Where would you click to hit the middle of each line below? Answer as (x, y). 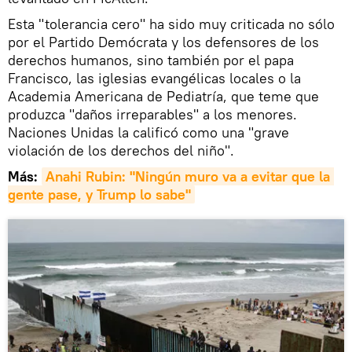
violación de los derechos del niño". (121, 151)
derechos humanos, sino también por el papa (151, 60)
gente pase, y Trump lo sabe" (99, 195)
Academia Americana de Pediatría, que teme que (163, 97)
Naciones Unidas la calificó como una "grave (148, 133)
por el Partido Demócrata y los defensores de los (163, 42)
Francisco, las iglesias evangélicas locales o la (154, 79)
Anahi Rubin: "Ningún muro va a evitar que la (188, 177)
